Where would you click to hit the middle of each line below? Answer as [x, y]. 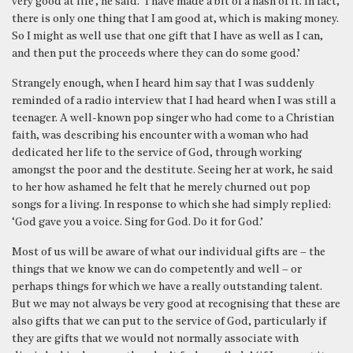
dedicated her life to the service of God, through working [157, 153]
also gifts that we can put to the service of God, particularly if [169, 321]
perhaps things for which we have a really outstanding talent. [167, 287]
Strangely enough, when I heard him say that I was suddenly [163, 84]
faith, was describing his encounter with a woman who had [160, 136]
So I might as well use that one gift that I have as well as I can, [167, 36]
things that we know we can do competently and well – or [157, 269]
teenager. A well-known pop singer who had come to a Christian [173, 118]
